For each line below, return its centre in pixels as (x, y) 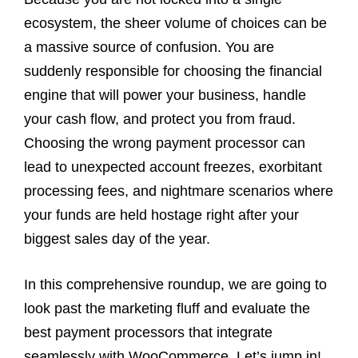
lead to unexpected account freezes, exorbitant (173, 167)
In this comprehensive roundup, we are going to (175, 284)
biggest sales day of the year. (117, 239)
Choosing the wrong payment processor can (165, 143)
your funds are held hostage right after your (161, 215)
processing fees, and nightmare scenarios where (179, 191)
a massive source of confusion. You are (149, 47)
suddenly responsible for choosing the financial (173, 71)
